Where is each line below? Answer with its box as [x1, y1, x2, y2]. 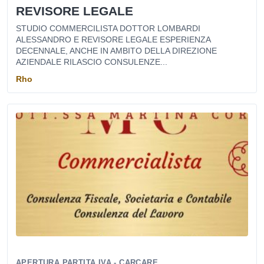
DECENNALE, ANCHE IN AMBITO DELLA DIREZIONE [16, 46, 217, 55]
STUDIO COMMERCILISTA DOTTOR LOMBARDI [16, 24, 200, 33]
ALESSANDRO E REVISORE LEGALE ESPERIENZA [16, 35, 210, 44]
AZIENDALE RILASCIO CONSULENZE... [16, 57, 167, 67]
